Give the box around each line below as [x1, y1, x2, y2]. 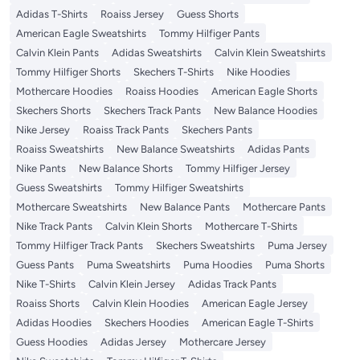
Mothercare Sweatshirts [16, 201, 127, 214]
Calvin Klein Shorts [105, 220, 192, 233]
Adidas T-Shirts [16, 8, 88, 21]
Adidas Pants [247, 143, 309, 156]
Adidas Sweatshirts [112, 47, 202, 59]
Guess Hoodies [16, 336, 88, 349]
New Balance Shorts [79, 162, 173, 175]
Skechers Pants [182, 124, 252, 137]
